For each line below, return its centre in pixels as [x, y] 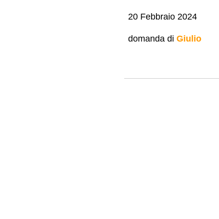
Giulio [189, 38]
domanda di [152, 38]
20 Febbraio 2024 [162, 16]
